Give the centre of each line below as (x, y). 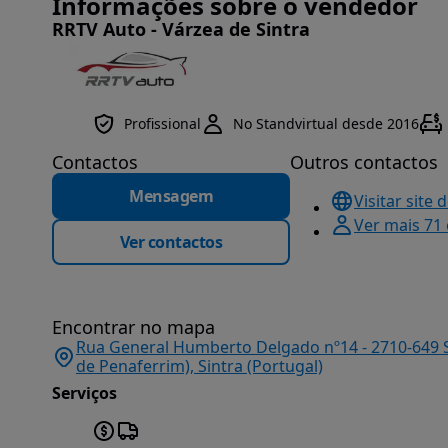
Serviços (84, 393)
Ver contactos (171, 242)
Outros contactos (364, 162)
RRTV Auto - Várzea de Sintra (181, 29)
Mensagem (171, 196)
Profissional (162, 123)
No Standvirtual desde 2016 (326, 123)
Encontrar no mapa (133, 327)
